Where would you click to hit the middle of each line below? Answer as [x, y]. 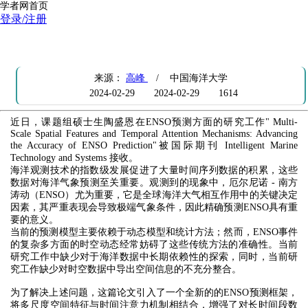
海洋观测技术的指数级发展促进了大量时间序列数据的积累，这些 [154, 170]
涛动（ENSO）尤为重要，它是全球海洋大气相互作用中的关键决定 [154, 195]
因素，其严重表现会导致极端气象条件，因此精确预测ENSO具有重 [154, 207]
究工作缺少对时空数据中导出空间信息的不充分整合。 [126, 269]
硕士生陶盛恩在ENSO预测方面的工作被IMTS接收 [161, 46]
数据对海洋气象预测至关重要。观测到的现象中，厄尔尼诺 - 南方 [154, 183]
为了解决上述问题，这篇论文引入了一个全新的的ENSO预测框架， [154, 293]
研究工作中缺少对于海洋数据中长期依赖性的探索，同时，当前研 [154, 257]
